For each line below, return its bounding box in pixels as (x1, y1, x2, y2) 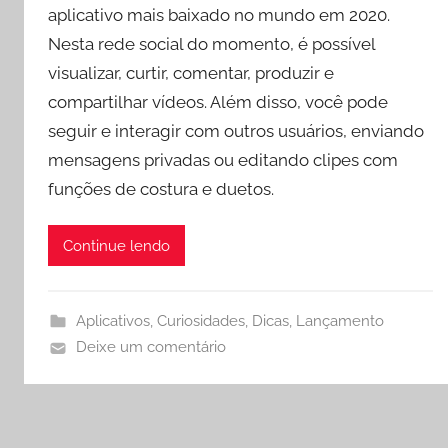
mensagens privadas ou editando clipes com (48, 149, 398, 170)
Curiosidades (156, 312, 245, 331)
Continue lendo (63, 236, 170, 255)
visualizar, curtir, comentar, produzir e (48, 62, 334, 83)
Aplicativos (75, 312, 150, 331)
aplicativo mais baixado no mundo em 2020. (48, 4, 390, 25)
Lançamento (295, 312, 384, 331)
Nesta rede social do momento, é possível (48, 33, 375, 54)
